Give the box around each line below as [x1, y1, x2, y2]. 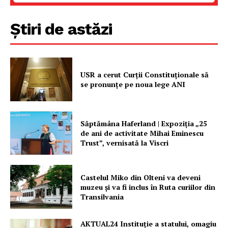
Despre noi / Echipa [15, 75, 85, 84]
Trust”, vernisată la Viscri [80, 138, 169, 148]
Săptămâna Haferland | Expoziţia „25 [80, 119, 208, 129]
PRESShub [15, 48, 91, 67]
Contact [15, 121, 45, 131]
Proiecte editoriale [15, 91, 82, 100]
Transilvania [80, 191, 124, 202]
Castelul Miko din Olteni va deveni [80, 172, 201, 182]
